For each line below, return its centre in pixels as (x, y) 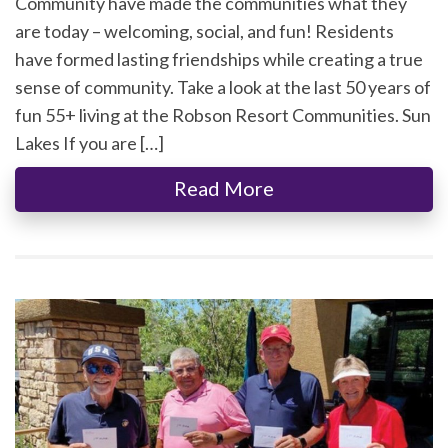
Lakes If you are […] (89, 143)
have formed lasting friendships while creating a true (219, 59)
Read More (224, 188)
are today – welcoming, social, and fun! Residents (204, 31)
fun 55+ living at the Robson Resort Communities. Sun (223, 115)
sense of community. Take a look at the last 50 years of (223, 87)
